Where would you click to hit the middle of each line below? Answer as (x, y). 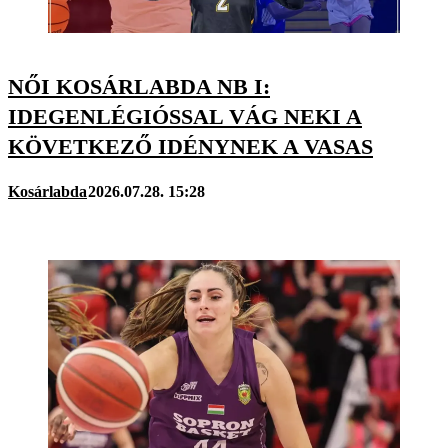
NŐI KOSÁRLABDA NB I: (139, 86)
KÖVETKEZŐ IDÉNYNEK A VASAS (190, 146)
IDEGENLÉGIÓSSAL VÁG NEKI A (185, 116)
